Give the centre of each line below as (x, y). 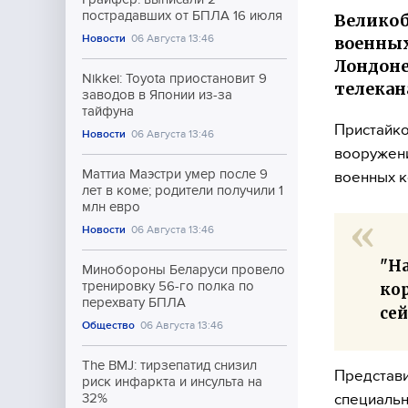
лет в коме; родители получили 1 (183, 190)
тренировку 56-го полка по (168, 286)
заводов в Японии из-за (157, 95)
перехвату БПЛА (134, 302)
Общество (108, 325)
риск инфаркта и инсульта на (172, 382)
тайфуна (108, 111)
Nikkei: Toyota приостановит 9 (174, 78)
